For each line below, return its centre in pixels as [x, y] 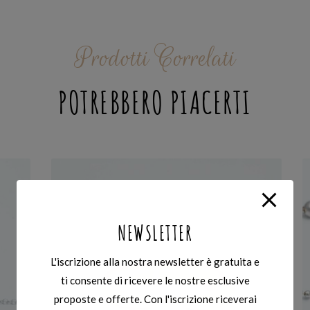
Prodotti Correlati [155, 58]
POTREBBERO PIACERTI [155, 104]
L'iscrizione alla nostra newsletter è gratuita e [155, 261]
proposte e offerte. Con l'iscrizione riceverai [155, 299]
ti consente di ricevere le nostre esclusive [155, 280]
